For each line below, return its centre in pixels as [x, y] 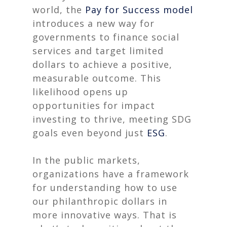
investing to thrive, [81, 119]
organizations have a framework [111, 174]
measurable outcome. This [97, 78]
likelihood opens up [80, 92]
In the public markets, [86, 160]
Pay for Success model [139, 10]
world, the [59, 10]
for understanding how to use [105, 187]
